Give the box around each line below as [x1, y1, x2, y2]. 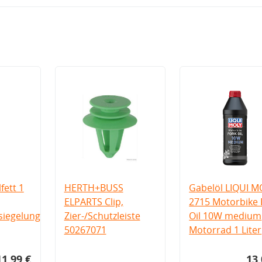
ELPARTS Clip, [64, 195, 123, 208]
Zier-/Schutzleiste [64, 209, 140, 222]
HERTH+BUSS [64, 181, 123, 194]
